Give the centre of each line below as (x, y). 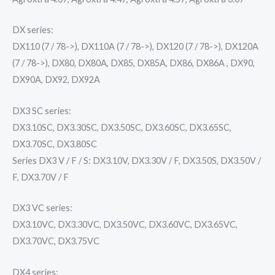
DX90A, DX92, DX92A (56, 80)
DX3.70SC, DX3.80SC (55, 144)
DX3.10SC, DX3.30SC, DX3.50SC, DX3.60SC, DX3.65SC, (122, 127)
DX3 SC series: (42, 110)
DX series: (33, 30)
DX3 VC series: (42, 208)
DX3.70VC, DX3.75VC (56, 241)
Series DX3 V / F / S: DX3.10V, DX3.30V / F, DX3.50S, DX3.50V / (137, 160)
